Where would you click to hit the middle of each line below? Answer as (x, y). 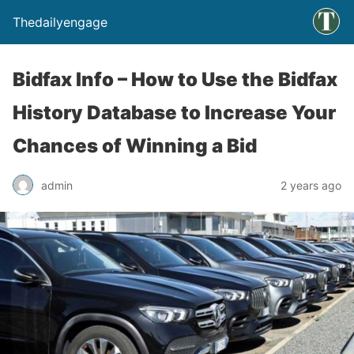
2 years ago (311, 185)
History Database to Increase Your (174, 113)
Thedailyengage (60, 22)
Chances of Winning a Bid (135, 146)
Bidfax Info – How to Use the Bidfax (175, 79)
